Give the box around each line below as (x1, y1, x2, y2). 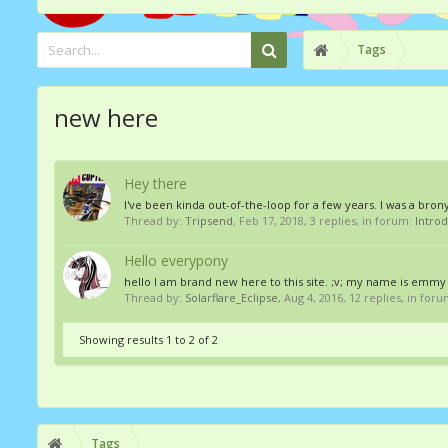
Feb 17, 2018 (239, 213, 304, 228)
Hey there (124, 174, 187, 193)
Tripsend (185, 213, 233, 228)
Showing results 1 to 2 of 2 (79, 332, 218, 347)
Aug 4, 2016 (284, 290, 343, 305)
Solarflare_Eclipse (185, 290, 278, 305)
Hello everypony (124, 251, 228, 270)
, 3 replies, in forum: (304, 213, 415, 228)
